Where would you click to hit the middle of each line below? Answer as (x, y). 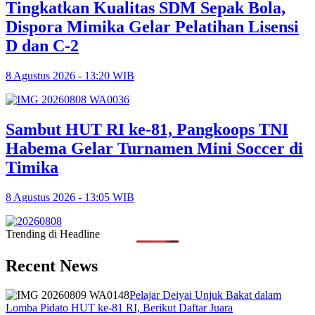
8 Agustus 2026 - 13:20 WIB (70, 75)
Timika (32, 167)
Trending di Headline (53, 233)
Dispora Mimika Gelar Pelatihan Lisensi (152, 26)
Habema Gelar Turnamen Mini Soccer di (154, 148)
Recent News (52, 265)
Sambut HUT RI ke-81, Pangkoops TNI (147, 129)
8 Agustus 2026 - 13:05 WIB (70, 197)
